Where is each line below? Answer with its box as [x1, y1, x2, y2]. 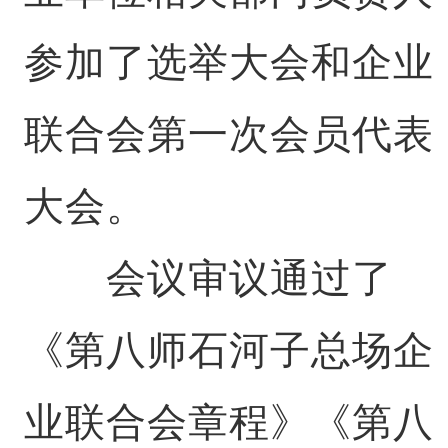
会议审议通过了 [23, 256, 393, 300]
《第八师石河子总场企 [23, 328, 434, 372]
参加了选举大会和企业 [23, 40, 434, 84]
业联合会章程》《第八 [23, 400, 434, 444]
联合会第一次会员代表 [23, 112, 434, 156]
